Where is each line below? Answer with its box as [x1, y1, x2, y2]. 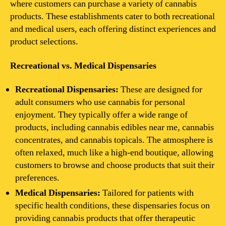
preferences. [15, 172, 60, 184]
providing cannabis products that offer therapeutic [15, 212, 195, 224]
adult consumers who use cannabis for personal [15, 96, 185, 108]
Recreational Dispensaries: [15, 84, 119, 95]
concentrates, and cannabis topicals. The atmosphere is [15, 134, 213, 146]
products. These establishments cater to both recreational [10, 11, 215, 22]
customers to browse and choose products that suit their [15, 159, 214, 171]
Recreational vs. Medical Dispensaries [10, 60, 156, 72]
